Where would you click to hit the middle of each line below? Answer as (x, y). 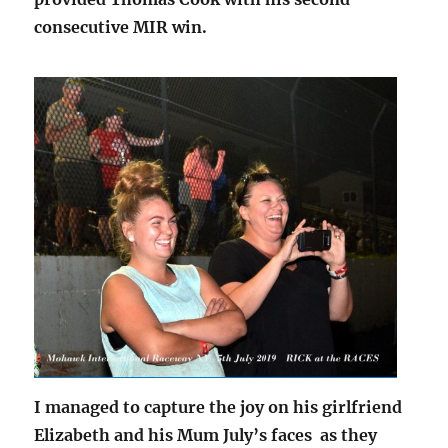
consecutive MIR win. (121, 27)
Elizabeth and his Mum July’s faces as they (206, 435)
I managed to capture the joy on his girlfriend (218, 407)
